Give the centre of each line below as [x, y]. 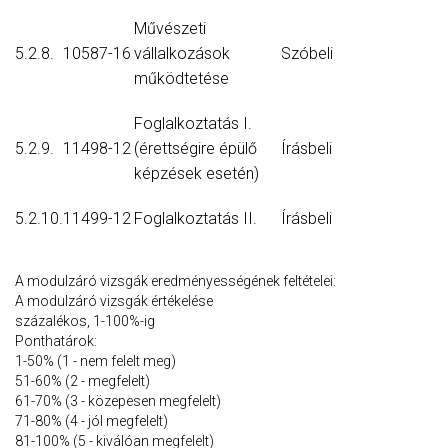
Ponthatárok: [56, 341]
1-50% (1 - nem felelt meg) [95, 361]
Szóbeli [307, 54]
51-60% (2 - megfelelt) [82, 381]
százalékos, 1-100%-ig [85, 321]
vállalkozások [182, 54]
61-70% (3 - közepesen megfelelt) [121, 401]
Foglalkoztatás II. [195, 219]
